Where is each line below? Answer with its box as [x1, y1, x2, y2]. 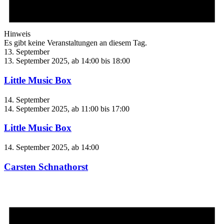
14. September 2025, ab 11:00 [4, 104, 98, 113]
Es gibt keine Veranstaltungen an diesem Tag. [4, 38, 147, 47]
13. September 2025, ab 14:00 [4, 56, 99, 65]
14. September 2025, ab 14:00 [4, 143, 99, 152]
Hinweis [4, 29, 30, 38]
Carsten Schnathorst [4, 161, 88, 172]
